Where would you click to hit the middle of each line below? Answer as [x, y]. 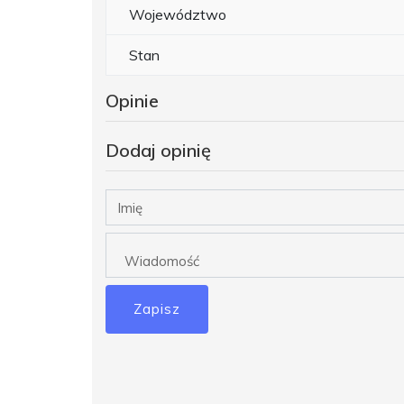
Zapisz [157, 309]
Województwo [178, 15]
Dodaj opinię [158, 151]
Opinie [132, 101]
